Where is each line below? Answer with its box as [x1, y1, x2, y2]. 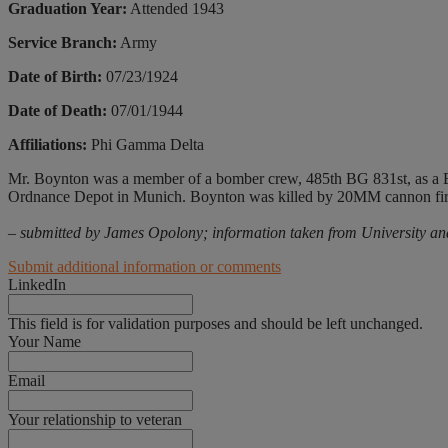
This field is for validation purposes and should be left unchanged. [8, 315, 423, 333]
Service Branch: [8, 34, 117, 52]
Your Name [8, 333, 81, 351]
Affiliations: [8, 136, 87, 154]
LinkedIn [8, 276, 66, 294]
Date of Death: [8, 102, 107, 120]
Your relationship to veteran [8, 411, 182, 429]
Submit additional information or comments [8, 258, 281, 276]
